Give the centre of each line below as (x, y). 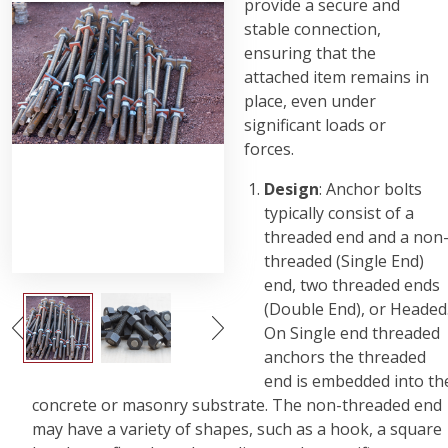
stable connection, (312, 29)
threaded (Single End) (344, 261)
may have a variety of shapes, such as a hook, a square (237, 429)
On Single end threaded (352, 333)
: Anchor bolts (370, 189)
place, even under (310, 101)
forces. (271, 149)
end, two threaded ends (352, 285)
